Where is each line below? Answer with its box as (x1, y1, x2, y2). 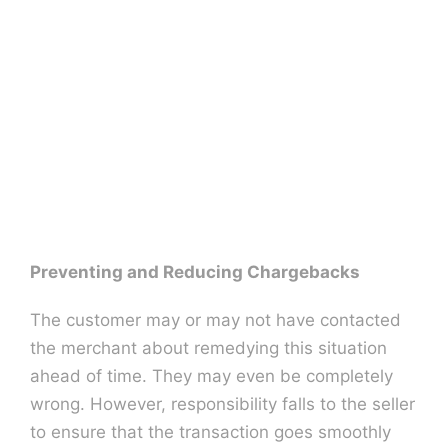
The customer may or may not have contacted (29, 309, 401, 330)
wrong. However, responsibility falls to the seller (29, 393, 415, 414)
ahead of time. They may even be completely (29, 365, 393, 386)
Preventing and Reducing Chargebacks (29, 261, 360, 282)
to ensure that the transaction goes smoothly (29, 421, 391, 442)
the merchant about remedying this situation (29, 337, 387, 358)
